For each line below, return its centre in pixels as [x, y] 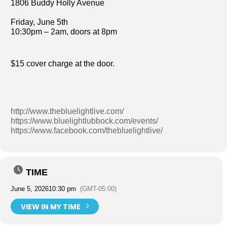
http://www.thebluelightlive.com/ [67, 111]
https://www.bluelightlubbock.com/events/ [84, 121]
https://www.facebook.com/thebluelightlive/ [87, 130]
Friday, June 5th [39, 22]
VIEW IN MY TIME [51, 206]
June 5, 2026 [30, 189]
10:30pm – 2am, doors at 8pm [64, 32]
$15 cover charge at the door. [64, 64]
